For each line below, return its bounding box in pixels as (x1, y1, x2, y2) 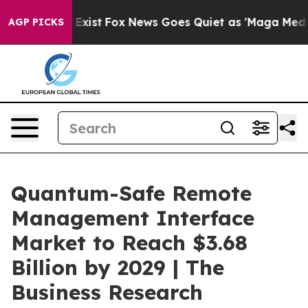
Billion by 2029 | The (11, 254, 224, 280)
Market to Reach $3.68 (11, 230, 247, 256)
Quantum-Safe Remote (11, 180, 252, 206)
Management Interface (11, 205, 254, 231)
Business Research (11, 279, 203, 305)
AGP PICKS (8, 16, 64, 28)
